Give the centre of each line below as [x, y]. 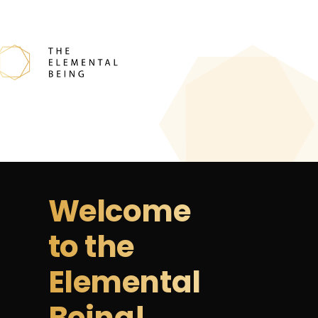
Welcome [119, 212]
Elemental [124, 283]
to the [91, 247]
